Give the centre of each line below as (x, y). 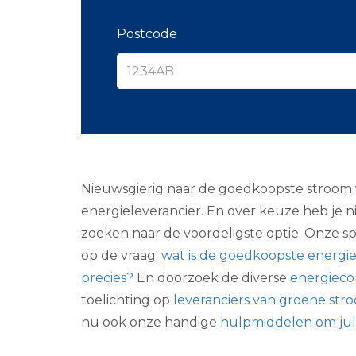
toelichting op (127, 300)
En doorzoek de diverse (212, 278)
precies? (107, 278)
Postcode (147, 34)
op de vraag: (121, 255)
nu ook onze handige (151, 322)
